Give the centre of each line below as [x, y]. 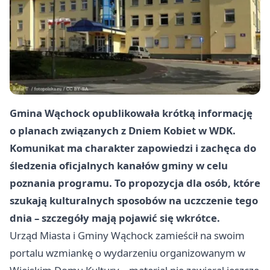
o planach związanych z [69, 131]
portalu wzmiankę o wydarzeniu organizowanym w [127, 253]
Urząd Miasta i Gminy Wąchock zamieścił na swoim [127, 236]
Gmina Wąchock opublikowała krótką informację [131, 113]
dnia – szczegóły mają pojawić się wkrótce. [115, 218]
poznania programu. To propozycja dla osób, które [135, 183]
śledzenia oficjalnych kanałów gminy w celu [119, 166]
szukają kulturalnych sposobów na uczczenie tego [134, 201]
